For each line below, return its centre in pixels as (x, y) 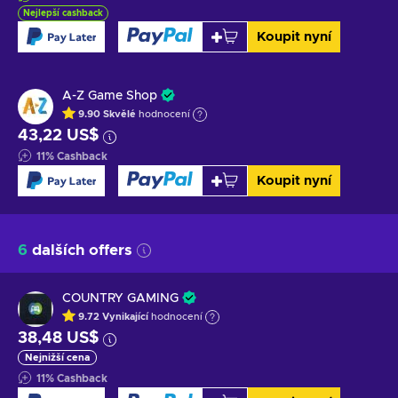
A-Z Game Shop (110, 96)
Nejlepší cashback (63, 13)
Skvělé (121, 115)
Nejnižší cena (57, 357)
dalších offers (82, 250)
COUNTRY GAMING (120, 298)
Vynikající (127, 317)
